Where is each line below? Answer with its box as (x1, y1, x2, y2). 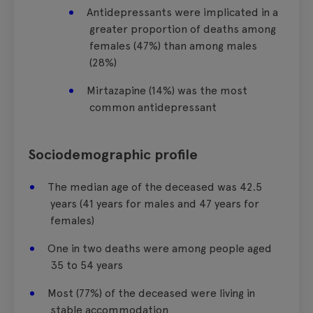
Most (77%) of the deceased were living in (48, 286, 255, 300)
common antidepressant (89, 100, 217, 114)
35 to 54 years (50, 258, 123, 272)
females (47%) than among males (89, 38, 257, 52)
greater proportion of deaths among (89, 22, 276, 36)
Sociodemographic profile (28, 145, 198, 163)
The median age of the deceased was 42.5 (48, 180, 262, 194)
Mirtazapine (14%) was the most (87, 83, 247, 97)
